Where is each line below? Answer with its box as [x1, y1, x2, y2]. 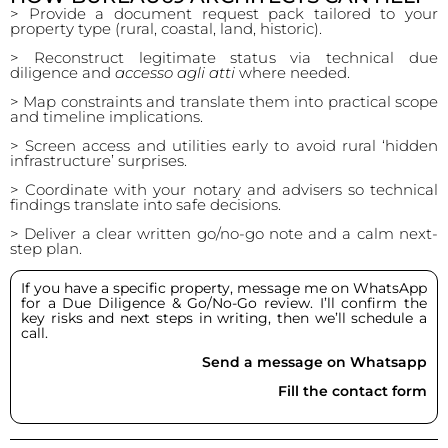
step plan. [10, 239, 82, 258]
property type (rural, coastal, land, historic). [10, 19, 322, 38]
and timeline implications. [10, 107, 203, 126]
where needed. [235, 63, 350, 82]
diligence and [10, 63, 115, 82]
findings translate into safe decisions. [10, 195, 281, 214]
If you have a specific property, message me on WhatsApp [21, 279, 427, 297]
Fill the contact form [278, 382, 427, 400]
